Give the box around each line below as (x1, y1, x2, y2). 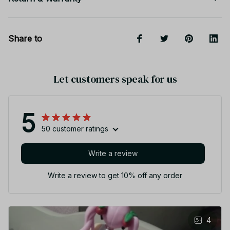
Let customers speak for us (53, 71, 177, 86)
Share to (8, 33, 42, 44)
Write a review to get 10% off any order (48, 170, 182, 180)
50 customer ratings (42, 124, 108, 133)
